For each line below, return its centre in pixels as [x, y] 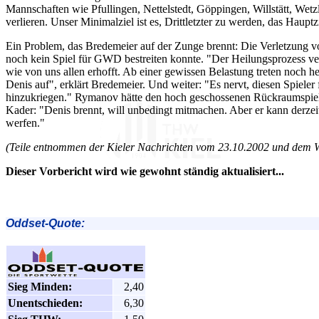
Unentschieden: [45, 303]
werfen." [25, 122]
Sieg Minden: [40, 287]
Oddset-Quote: [45, 223]
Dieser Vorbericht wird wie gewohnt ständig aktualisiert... [145, 171]
